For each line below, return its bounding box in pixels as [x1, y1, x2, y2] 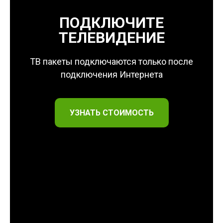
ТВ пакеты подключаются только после [30, 56, 193, 67]
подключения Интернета [60, 69, 163, 80]
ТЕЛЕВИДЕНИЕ [58, 28, 165, 46]
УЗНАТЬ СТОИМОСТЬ [69, 108, 154, 117]
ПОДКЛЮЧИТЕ [59, 13, 164, 31]
